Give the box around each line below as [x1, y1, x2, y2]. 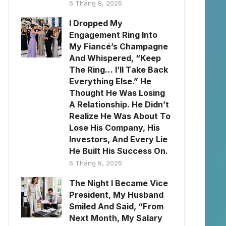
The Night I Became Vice [69, 178, 168, 188]
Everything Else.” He [69, 76, 151, 86]
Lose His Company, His [69, 123, 160, 133]
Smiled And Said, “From [69, 201, 163, 211]
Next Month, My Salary [69, 213, 162, 223]
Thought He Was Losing [69, 88, 165, 98]
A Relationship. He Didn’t [69, 99, 169, 109]
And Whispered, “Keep [69, 53, 161, 63]
